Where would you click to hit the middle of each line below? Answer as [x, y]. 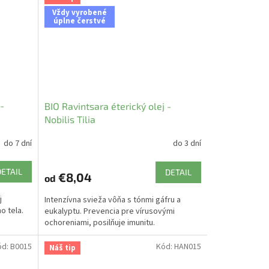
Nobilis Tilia [70, 119]
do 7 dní [17, 143]
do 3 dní [187, 144]
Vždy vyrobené [79, 13]
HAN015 [187, 246]
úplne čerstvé [79, 21]
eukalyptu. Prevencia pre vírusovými [109, 211]
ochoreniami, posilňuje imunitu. [99, 222]
